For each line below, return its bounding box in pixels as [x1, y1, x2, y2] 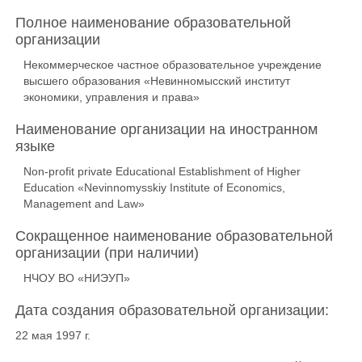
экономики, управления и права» [23, 90, 200, 103]
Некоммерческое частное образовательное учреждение [23, 58, 322, 71]
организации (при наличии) [15, 245, 199, 261]
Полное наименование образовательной [15, 15, 291, 31]
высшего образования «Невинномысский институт [23, 74, 290, 87]
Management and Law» [23, 197, 145, 210]
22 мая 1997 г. [15, 329, 90, 342]
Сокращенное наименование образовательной [15, 228, 333, 244]
